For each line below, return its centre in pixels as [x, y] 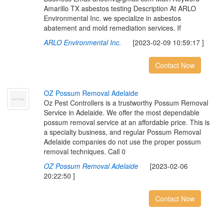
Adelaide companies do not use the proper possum [122, 142]
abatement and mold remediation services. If [112, 28]
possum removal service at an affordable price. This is [127, 122]
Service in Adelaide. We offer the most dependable [121, 112]
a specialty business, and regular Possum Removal [122, 132]
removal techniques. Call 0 [84, 151]
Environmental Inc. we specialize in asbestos [112, 18]
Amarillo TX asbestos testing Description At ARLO [120, 8]
